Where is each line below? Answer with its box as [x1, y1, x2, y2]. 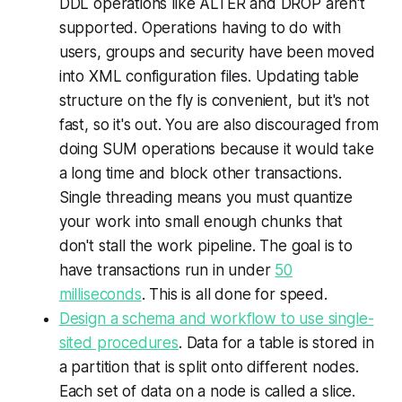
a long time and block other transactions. [58, 163, 342, 182]
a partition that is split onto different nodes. [58, 357, 359, 376]
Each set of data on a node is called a [58, 381, 319, 400]
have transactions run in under [58, 260, 275, 279]
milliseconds [58, 284, 142, 303]
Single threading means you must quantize [58, 188, 353, 206]
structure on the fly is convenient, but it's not [58, 91, 370, 109]
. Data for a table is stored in [178, 333, 374, 352]
